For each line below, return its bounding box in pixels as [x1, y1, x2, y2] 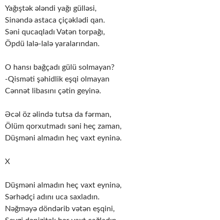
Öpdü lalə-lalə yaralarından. [5, 39, 100, 48]
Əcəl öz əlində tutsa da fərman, [5, 110, 111, 118]
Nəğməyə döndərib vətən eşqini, [5, 204, 115, 213]
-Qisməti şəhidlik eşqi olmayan [5, 75, 110, 83]
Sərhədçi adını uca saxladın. [5, 192, 100, 201]
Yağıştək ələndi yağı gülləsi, [5, 4, 97, 12]
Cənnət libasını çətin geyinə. [5, 86, 101, 95]
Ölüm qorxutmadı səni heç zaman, [5, 122, 122, 130]
